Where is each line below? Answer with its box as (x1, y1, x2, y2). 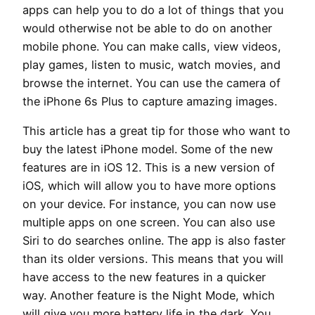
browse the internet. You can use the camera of (22, 76, 281, 91)
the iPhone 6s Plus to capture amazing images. (22, 94, 277, 109)
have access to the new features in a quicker (22, 270, 266, 285)
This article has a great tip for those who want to (22, 124, 290, 139)
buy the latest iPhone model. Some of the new (22, 142, 273, 157)
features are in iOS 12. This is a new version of (22, 160, 275, 175)
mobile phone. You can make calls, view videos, (22, 39, 281, 54)
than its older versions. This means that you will (22, 252, 283, 266)
